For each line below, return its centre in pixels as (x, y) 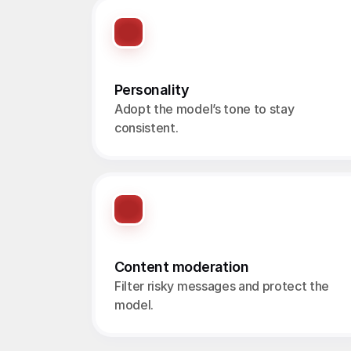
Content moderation (182, 267)
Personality (152, 90)
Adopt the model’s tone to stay (204, 109)
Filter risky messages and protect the (222, 286)
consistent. (147, 128)
